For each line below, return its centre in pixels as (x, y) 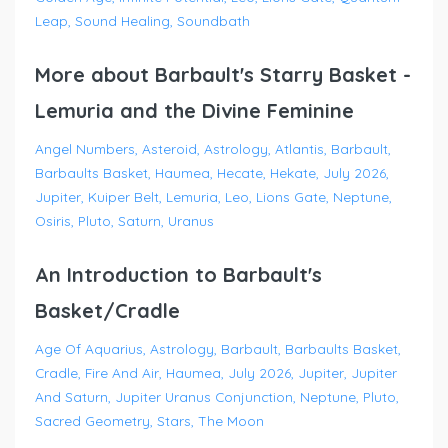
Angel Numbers (85, 148)
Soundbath (213, 20)
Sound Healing (122, 20)
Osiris (53, 220)
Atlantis (299, 148)
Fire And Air (122, 372)
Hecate (240, 172)
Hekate (293, 172)
